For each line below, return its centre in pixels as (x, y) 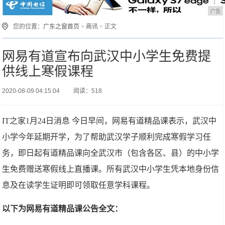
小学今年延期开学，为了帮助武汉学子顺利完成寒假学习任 (107, 137)
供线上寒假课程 (48, 71)
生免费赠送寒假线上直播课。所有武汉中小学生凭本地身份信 (111, 169)
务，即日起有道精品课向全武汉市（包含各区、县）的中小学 (111, 153)
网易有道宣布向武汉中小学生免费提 (107, 56)
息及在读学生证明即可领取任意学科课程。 (79, 185)
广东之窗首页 (62, 27)
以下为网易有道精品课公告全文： (63, 209)
